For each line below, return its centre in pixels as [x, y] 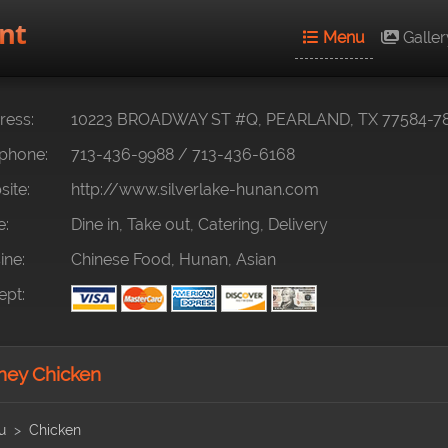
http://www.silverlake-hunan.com [195, 189]
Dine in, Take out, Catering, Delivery [199, 224]
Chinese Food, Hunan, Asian [173, 259]
